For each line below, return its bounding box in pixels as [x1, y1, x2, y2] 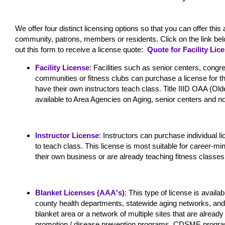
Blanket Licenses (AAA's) [35, 188, 125, 197]
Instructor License [35, 131, 99, 140]
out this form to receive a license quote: [15, 45, 147, 54]
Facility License [35, 63, 89, 72]
